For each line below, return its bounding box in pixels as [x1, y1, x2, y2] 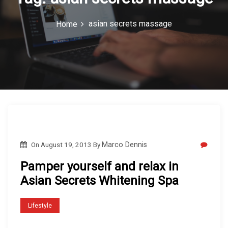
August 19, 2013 [40, 140, 92, 149]
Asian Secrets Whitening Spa [20, 174, 179, 188]
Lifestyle [28, 202, 52, 209]
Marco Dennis [101, 140, 147, 149]
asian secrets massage [89, 19, 173, 28]
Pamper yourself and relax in [20, 159, 179, 174]
